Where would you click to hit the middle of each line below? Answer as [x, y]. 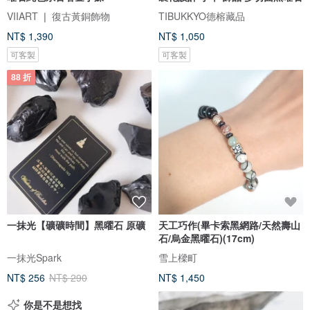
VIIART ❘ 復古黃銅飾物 [58, 16]
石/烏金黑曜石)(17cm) [207, 238]
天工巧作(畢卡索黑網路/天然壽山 [229, 225]
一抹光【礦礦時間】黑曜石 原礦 [76, 225]
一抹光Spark [34, 257]
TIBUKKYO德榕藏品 [202, 16]
